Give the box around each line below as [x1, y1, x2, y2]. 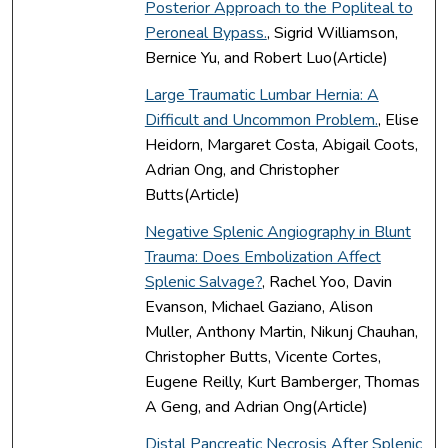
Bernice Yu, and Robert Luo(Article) [144, 46, 388, 69]
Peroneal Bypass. [144, 21, 267, 44]
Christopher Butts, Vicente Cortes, [144, 345, 381, 368]
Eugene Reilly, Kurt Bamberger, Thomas [144, 370, 420, 393]
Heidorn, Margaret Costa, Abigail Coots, [144, 133, 418, 156]
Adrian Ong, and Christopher [144, 158, 339, 181]
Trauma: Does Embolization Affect [144, 245, 381, 268]
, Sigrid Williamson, [266, 21, 398, 44]
